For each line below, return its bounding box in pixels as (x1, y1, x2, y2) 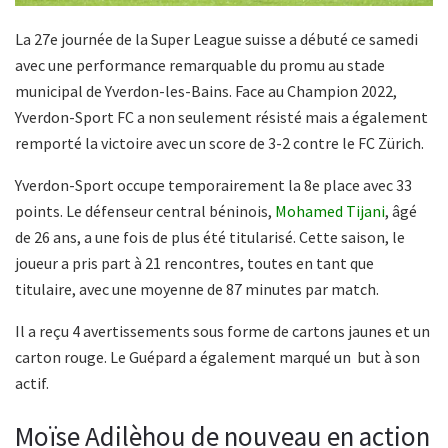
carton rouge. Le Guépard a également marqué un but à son (15, 346, 420, 367)
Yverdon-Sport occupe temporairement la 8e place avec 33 (15, 174, 412, 195)
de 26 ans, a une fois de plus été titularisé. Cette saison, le (15, 226, 405, 247)
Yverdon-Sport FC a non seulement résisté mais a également (15, 106, 428, 127)
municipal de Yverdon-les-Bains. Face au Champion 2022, (15, 80, 397, 101)
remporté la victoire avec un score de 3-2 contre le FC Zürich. (15, 132, 424, 153)
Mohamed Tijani (275, 200, 385, 221)
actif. (15, 372, 49, 393)
